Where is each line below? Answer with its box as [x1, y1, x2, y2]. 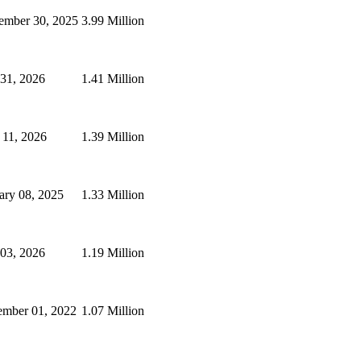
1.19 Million [81, 245, 144, 259]
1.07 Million [81, 303, 144, 317]
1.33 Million [81, 187, 144, 201]
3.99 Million [81, 13, 144, 27]
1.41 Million [81, 71, 144, 85]
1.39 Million [81, 129, 144, 143]
